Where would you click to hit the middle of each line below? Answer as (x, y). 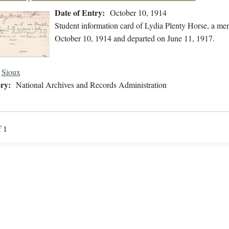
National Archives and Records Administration (91, 85)
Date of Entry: (79, 13)
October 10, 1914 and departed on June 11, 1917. (134, 38)
